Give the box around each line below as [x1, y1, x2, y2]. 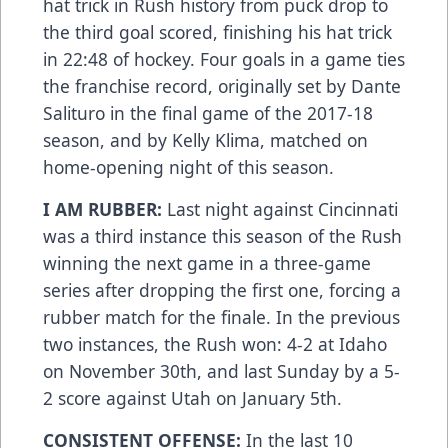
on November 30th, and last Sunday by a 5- [43, 359, 400, 384]
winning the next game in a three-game [43, 251, 371, 276]
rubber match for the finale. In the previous [43, 305, 400, 330]
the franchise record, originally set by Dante [43, 74, 401, 99]
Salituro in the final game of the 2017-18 [43, 101, 373, 126]
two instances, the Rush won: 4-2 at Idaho [43, 332, 387, 357]
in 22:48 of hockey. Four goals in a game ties [43, 47, 405, 72]
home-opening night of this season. [43, 155, 334, 180]
